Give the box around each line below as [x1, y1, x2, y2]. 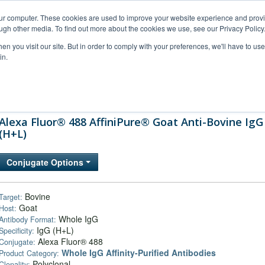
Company [196, 89, 228, 99]
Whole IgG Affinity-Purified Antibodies [62, 247, 216, 258]
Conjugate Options [7, 156, 86, 168]
